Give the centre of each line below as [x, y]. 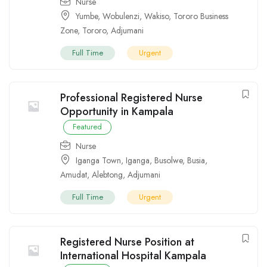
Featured [87, 127]
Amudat [74, 175]
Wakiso [156, 16]
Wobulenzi [121, 16]
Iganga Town [98, 161]
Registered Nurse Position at [127, 242]
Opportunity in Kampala [117, 112]
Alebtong [107, 175]
